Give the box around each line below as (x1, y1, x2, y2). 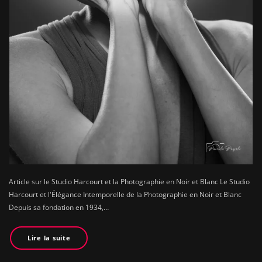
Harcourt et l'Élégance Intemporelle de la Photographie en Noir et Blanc (9, 189, 242, 199)
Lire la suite (27, 233, 71, 243)
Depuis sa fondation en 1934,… (9, 202, 109, 212)
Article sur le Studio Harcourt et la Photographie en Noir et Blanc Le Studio (9, 176, 250, 187)
